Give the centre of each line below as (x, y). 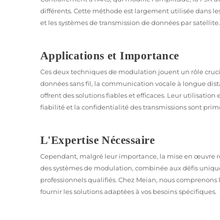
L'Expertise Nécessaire (98, 140)
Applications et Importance (110, 55)
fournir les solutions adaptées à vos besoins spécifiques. (128, 191)
